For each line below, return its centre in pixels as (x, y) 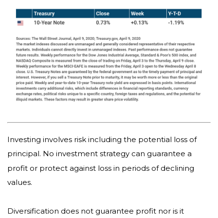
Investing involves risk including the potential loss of (102, 139)
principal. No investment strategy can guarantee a (100, 153)
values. (20, 182)
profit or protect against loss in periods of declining (101, 168)
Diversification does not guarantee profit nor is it (96, 211)
